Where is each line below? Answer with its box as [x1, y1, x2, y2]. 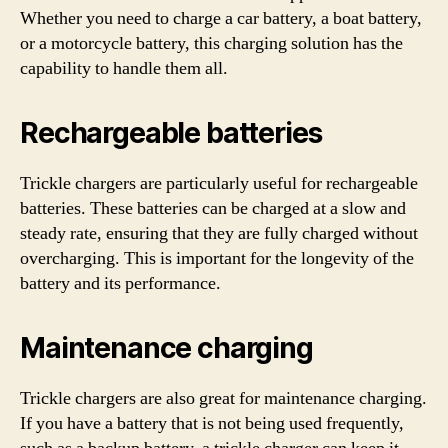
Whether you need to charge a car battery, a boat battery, [20, 6, 422, 30]
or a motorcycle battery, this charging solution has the [20, 31, 403, 55]
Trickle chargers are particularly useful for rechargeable [20, 171, 418, 195]
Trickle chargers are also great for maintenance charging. [20, 386, 427, 410]
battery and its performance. [20, 271, 221, 295]
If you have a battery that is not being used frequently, [20, 411, 404, 435]
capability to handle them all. [20, 56, 228, 80]
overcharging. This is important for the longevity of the [20, 246, 414, 270]
